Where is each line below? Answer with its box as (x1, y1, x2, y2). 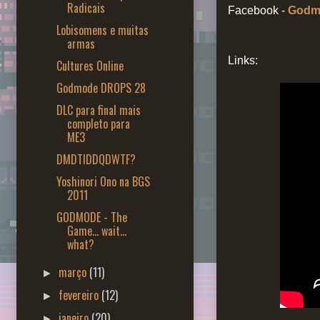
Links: (228, 54, 258, 67)
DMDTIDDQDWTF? (56, 150, 136, 168)
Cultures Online (56, 56, 124, 74)
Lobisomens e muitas (56, 21, 149, 39)
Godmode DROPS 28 (56, 79, 146, 96)
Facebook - (228, 4, 288, 17)
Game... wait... (66, 221, 126, 239)
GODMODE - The (56, 208, 127, 226)
